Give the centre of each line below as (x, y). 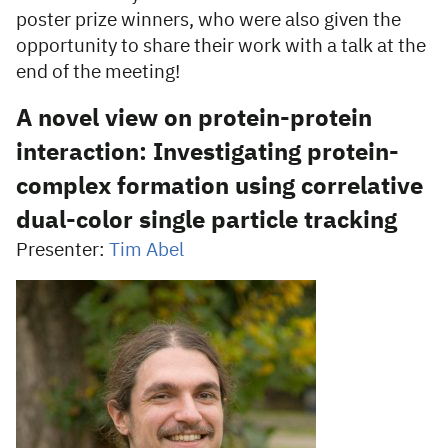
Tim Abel (146, 250)
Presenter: (62, 250)
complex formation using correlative (219, 187)
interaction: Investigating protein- (207, 153)
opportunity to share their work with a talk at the (221, 46)
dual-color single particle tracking (206, 221)
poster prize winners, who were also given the (208, 20)
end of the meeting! (98, 72)
